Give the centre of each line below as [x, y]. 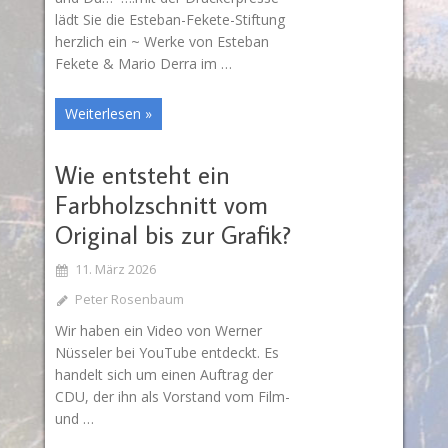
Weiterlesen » [108, 113]
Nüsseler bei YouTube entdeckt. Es [166, 352]
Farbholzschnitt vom [161, 204]
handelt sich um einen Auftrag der [163, 374]
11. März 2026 [115, 269]
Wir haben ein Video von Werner [158, 330]
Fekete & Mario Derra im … [143, 64]
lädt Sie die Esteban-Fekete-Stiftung [169, 20]
